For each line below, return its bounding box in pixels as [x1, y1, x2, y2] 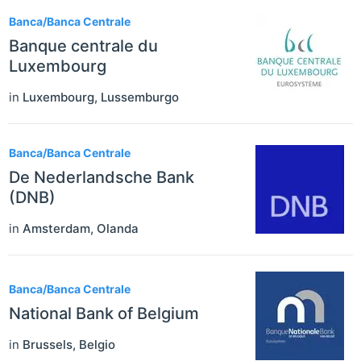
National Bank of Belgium [9, 304, 199, 324]
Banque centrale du [9, 35, 158, 56]
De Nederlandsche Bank [9, 167, 194, 187]
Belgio [79, 337, 115, 353]
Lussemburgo [101, 89, 179, 105]
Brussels [23, 337, 73, 353]
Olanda [97, 220, 139, 236]
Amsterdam [23, 220, 90, 236]
